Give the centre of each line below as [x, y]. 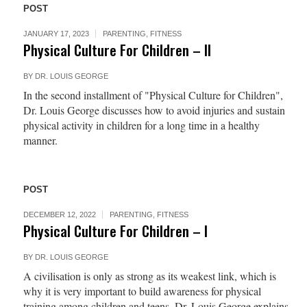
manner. [40, 140]
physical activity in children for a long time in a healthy [141, 125]
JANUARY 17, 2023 [56, 34]
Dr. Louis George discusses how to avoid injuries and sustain [154, 110]
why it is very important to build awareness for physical [142, 291]
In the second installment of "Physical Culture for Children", [153, 95]
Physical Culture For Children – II [117, 50]
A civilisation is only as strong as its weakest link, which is [149, 276]
